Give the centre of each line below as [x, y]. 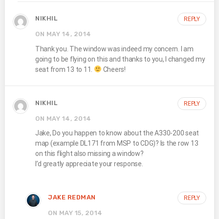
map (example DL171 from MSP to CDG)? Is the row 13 [117, 143]
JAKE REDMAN [72, 197]
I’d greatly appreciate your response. [89, 164]
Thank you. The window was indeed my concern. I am [114, 49]
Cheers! [113, 69]
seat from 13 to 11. [65, 69]
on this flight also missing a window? [89, 154]
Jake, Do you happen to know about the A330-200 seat [117, 133]
